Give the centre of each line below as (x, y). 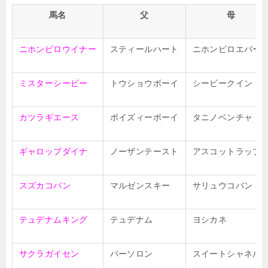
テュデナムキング (53, 220)
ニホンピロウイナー (58, 49)
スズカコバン (45, 185)
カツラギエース (49, 117)
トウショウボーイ (144, 83)
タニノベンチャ (223, 117)
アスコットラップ (227, 151)
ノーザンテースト (144, 151)
